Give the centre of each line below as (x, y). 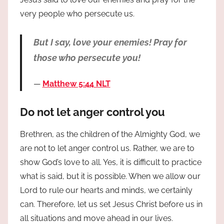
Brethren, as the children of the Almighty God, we (110, 134)
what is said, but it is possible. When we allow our (110, 176)
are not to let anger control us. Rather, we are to (107, 148)
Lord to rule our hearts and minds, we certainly (106, 190)
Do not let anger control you (92, 112)
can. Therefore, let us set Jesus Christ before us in (111, 204)
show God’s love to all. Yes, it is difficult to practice (111, 162)
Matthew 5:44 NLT (76, 83)
